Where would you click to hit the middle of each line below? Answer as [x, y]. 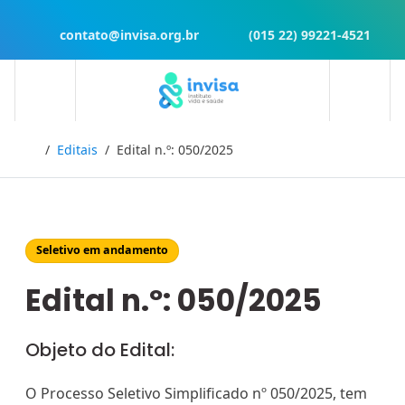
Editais [77, 150]
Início [53, 149]
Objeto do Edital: [100, 350]
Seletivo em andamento [103, 250]
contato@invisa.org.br [128, 34]
